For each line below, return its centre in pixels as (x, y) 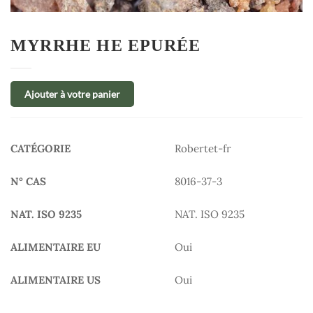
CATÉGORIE (41, 148)
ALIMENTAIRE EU (56, 247)
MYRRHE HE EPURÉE (106, 45)
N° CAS (28, 181)
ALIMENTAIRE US (56, 279)
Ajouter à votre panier (72, 94)
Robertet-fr (203, 148)
